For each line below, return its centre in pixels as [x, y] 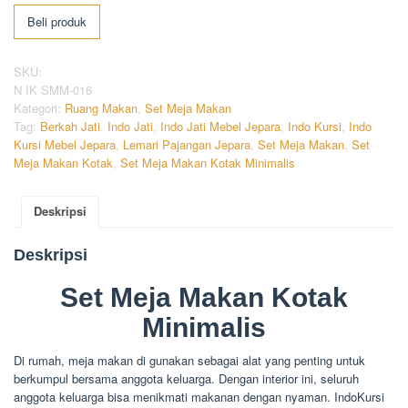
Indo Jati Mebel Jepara [220, 126]
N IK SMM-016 [53, 89]
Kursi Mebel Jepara [65, 144]
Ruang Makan [101, 107]
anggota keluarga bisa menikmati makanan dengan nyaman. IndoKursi [199, 396]
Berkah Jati [70, 126]
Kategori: [39, 107]
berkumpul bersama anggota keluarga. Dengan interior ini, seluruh [186, 378]
